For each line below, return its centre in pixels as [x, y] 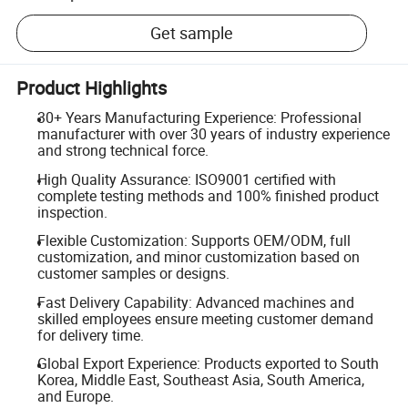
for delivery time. [90, 335]
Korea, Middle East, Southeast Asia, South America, [200, 380]
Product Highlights [92, 87]
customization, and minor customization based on [198, 257]
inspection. [72, 212]
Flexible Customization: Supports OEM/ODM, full [194, 241]
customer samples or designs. [133, 274]
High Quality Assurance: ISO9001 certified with [186, 179]
